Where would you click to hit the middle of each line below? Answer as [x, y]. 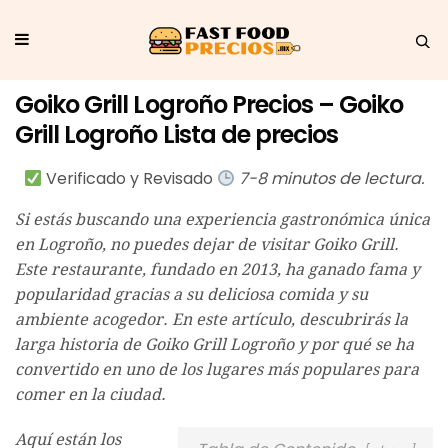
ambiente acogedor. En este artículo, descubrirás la [211, 320]
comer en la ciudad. [90, 395]
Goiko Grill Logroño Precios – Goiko [209, 104]
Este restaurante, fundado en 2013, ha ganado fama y [217, 270]
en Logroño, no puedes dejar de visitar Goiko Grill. [207, 245]
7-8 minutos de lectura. [332, 179]
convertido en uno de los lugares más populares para [217, 370]
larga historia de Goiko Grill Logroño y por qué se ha [214, 345]
